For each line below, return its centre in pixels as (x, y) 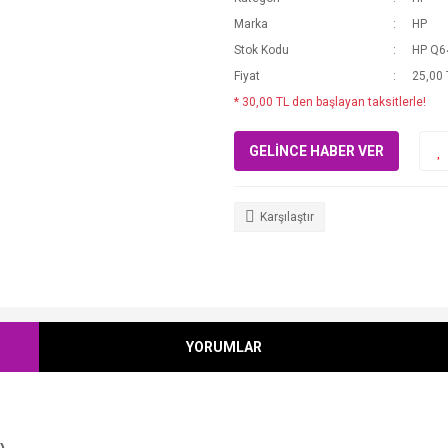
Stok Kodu (261, 50)
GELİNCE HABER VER (316, 150)
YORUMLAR (224, 346)
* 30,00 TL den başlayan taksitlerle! (330, 102)
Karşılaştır (287, 217)
